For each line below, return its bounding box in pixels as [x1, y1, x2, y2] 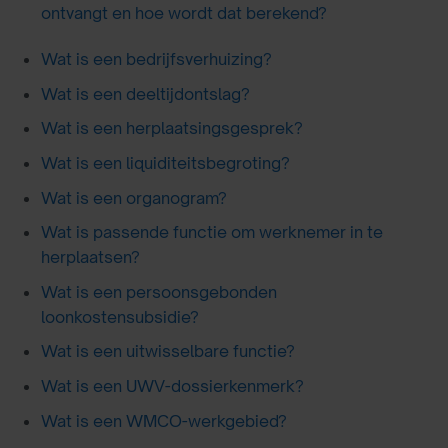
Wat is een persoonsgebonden [40, 281, 277, 302]
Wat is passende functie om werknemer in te [40, 222, 383, 243]
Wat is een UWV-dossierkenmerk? [40, 375, 304, 396]
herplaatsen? [40, 247, 140, 268]
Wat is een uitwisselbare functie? [40, 341, 295, 362]
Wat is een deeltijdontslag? [40, 83, 250, 104]
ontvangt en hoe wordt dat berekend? [40, 3, 327, 24]
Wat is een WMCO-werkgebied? [40, 410, 287, 431]
